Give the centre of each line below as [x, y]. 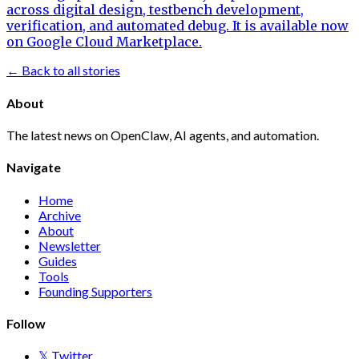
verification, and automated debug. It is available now [177, 25]
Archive [60, 215]
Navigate [34, 167]
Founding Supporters [95, 291]
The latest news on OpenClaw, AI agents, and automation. [163, 135]
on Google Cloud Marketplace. [104, 41]
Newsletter [70, 245]
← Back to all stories [63, 70]
